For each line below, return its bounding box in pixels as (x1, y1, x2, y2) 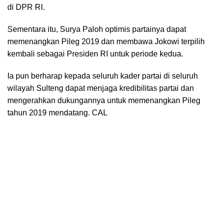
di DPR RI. (7, 3, 45, 12)
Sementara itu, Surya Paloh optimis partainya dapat (7, 25, 186, 34)
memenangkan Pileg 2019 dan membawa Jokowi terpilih (7, 37, 205, 46)
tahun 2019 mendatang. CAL (7, 109, 108, 117)
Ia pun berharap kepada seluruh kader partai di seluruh (7, 72, 198, 81)
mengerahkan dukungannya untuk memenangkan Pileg (7, 96, 200, 105)
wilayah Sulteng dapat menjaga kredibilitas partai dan (7, 84, 194, 93)
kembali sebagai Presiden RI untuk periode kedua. (7, 50, 183, 58)
